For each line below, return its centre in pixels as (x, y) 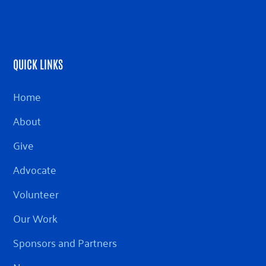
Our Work (36, 218)
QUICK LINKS (38, 64)
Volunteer (36, 194)
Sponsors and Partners (65, 243)
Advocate (35, 170)
